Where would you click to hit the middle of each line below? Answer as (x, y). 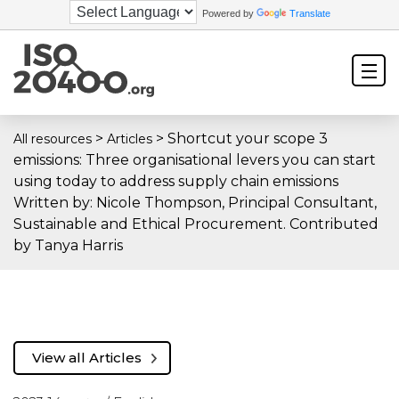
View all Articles (86, 357)
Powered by (226, 13)
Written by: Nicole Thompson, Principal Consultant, (195, 203)
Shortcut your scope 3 (248, 138)
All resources (53, 139)
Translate (309, 13)
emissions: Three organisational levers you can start (195, 160)
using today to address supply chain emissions (176, 181)
